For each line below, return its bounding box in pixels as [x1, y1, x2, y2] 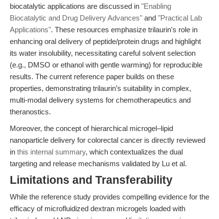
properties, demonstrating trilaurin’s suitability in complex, [10, 84, 191, 92]
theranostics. [10, 108, 51, 116]
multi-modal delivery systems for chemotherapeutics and [10, 96, 191, 104]
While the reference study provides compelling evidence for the [10, 193, 209, 201]
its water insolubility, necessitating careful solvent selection [10, 49, 196, 57]
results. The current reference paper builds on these [10, 72, 174, 81]
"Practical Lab [158, 14, 202, 22]
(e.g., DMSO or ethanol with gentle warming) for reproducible [10, 61, 202, 69]
